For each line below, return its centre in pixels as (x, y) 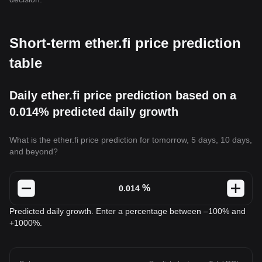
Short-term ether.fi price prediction (125, 43)
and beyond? (34, 151)
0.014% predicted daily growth (94, 112)
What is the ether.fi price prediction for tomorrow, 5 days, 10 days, (131, 140)
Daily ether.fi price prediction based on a (123, 95)
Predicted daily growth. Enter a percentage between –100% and (127, 211)
